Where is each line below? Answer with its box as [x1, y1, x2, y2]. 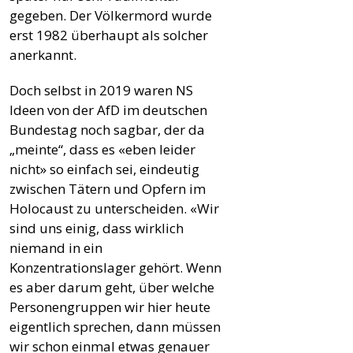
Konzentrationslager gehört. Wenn [9, 258, 221, 277]
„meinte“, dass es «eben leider [9, 139, 195, 158]
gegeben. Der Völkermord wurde [9, 6, 212, 24]
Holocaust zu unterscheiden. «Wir [9, 199, 219, 217]
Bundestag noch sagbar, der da [9, 120, 205, 139]
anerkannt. [9, 45, 76, 64]
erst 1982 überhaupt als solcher [9, 25, 208, 44]
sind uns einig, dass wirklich [9, 218, 184, 237]
